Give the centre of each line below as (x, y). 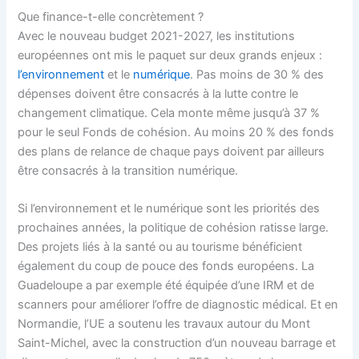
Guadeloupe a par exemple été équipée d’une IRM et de (166, 285)
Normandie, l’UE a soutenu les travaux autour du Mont (164, 323)
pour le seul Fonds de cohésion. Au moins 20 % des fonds (176, 132)
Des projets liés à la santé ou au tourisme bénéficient (160, 246)
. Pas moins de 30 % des (257, 74)
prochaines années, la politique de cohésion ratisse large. (173, 227)
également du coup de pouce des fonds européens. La (166, 266)
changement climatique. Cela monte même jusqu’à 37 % (169, 113)
